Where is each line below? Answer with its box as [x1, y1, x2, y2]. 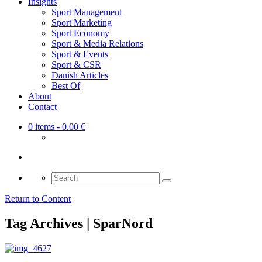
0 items [28, 122, 54, 132]
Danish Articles [51, 70, 108, 81]
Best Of [51, 81, 80, 91]
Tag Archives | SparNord [5, 216, 153, 232]
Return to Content [5, 194, 71, 204]
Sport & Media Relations [51, 39, 143, 49]
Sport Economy [51, 28, 109, 39]
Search [51, 171, 76, 182]
